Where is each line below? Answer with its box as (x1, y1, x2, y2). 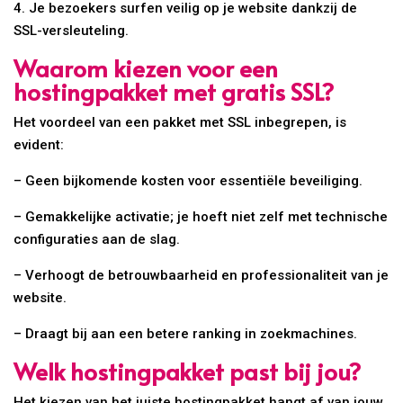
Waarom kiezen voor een (13, 51, 279, 85)
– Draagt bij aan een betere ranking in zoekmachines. (13, 326, 358, 343)
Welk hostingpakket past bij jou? (13, 354, 362, 388)
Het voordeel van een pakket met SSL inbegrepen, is (13, 114, 347, 131)
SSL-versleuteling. (13, 22, 130, 40)
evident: (13, 137, 65, 154)
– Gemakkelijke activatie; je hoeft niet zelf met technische (13, 209, 389, 226)
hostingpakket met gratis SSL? (13, 75, 335, 108)
